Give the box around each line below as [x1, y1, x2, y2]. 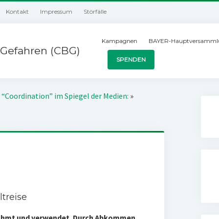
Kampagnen [102, 37, 138, 44]
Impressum [40, 8, 73, 15]
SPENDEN [116, 56, 146, 63]
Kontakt [6, 8, 29, 15]
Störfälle [84, 8, 107, 15]
